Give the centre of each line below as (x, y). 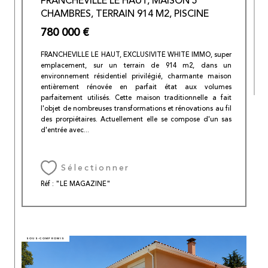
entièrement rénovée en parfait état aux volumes (136, 87)
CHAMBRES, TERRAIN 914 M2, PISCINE (125, 14)
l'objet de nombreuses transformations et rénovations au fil (136, 108)
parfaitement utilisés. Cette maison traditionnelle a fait (136, 98)
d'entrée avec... (65, 130)
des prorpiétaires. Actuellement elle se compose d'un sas (136, 119)
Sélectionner (96, 168)
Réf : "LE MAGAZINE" (76, 184)
